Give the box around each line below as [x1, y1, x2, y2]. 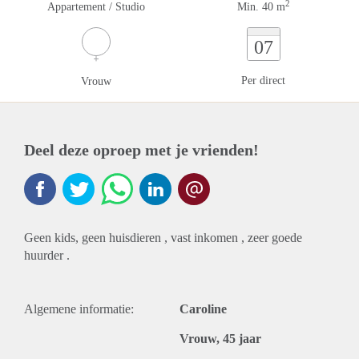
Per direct [241, 75, 285, 87]
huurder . [24, 248, 70, 262]
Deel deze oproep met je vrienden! [24, 141, 259, 159]
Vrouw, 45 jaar [179, 332, 261, 345]
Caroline [179, 302, 227, 316]
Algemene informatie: [24, 302, 134, 316]
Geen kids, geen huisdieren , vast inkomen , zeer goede [24, 231, 302, 244]
